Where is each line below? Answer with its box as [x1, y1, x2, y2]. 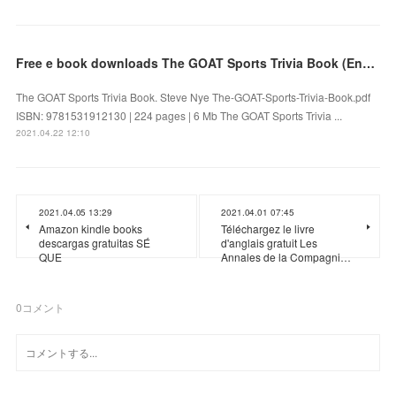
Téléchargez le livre [221, 221, 315, 237]
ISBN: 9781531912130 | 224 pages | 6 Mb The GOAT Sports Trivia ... [16, 108, 343, 124]
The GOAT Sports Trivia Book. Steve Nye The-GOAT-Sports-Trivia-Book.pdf [16, 89, 371, 105]
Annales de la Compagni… [221, 249, 351, 265]
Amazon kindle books [39, 221, 143, 237]
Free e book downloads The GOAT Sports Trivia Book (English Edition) [362, 54, 376, 72]
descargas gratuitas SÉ [39, 235, 151, 251]
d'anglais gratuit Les [221, 235, 317, 251]
